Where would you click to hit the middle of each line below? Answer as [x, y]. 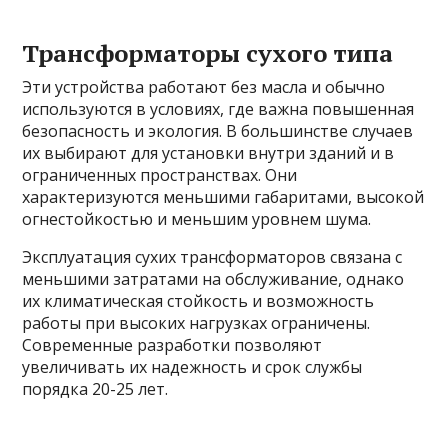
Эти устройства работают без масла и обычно [204, 87]
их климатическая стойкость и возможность [198, 301]
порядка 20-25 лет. [95, 389]
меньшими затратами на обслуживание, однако [213, 279]
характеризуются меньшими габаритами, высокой [223, 197]
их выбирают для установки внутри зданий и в [208, 153]
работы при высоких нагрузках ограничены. [196, 323]
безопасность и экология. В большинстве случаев [218, 131]
